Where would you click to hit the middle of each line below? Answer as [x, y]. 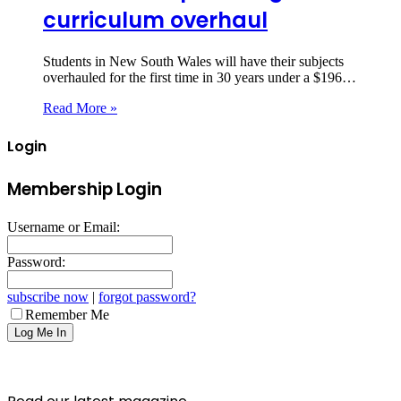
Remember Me [67, 314]
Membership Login [85, 190]
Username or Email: [64, 226]
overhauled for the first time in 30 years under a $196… [200, 77]
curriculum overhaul [155, 20]
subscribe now [48, 296]
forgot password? [147, 296]
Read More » [80, 107]
